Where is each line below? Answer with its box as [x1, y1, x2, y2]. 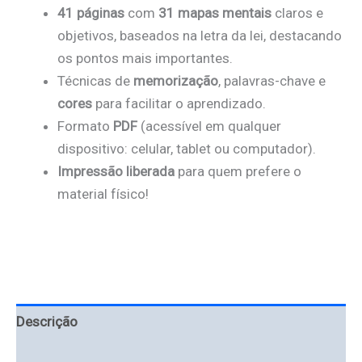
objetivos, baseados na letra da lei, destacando [57, 27, 342, 44]
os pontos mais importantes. [57, 50, 233, 67]
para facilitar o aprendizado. [92, 95, 266, 112]
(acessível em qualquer [137, 118, 281, 135]
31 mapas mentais [158, 5, 271, 22]
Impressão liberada [57, 163, 175, 180]
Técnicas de [57, 73, 133, 90]
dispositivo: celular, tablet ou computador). [57, 141, 316, 158]
